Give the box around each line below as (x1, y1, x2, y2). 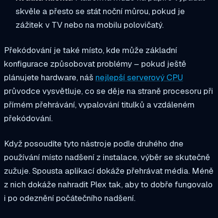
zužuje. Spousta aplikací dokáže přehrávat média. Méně (4, 165, 214, 176)
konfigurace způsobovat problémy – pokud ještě (4, 58, 186, 69)
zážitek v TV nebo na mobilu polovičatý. (15, 19, 163, 30)
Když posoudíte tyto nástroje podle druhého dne (4, 138, 183, 149)
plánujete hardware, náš (4, 72, 95, 83)
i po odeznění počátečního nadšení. (4, 192, 135, 203)
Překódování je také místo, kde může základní (4, 44, 177, 55)
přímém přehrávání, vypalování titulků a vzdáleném (4, 99, 195, 110)
